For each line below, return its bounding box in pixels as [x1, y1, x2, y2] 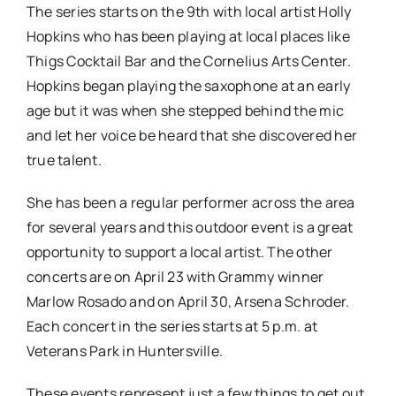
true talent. [26, 149, 102, 170]
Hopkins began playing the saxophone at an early [26, 75, 351, 95]
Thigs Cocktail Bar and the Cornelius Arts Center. [26, 50, 351, 71]
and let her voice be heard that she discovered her [26, 125, 357, 145]
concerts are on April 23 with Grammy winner [26, 266, 324, 286]
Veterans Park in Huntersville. [26, 340, 224, 361]
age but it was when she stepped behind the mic [26, 100, 345, 120]
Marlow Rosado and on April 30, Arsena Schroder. [26, 291, 350, 311]
